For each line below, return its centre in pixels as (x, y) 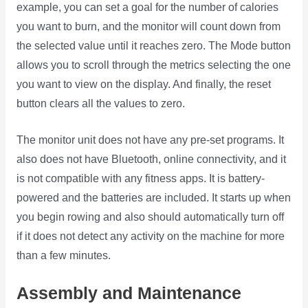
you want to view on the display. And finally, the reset (143, 84)
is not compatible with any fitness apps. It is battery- (140, 178)
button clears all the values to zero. (100, 103)
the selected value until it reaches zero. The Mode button (153, 45)
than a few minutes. (63, 255)
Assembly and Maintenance (129, 293)
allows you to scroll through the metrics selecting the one (153, 65)
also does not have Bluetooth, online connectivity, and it (151, 159)
